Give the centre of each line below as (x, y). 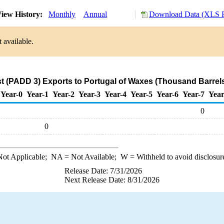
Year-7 (193, 94)
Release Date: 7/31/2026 (103, 171)
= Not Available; (91, 157)
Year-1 (37, 94)
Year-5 (141, 94)
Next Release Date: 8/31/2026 (112, 180)
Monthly (62, 14)
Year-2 (63, 94)
